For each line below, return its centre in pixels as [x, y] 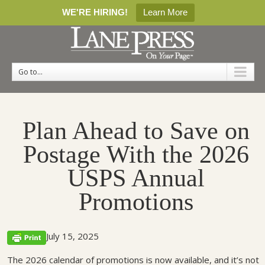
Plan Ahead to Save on [136, 131]
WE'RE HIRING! [95, 12]
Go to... [30, 72]
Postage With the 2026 [136, 155]
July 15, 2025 [72, 236]
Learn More [165, 12]
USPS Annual [136, 178]
